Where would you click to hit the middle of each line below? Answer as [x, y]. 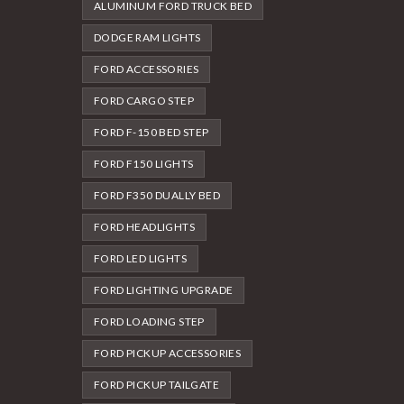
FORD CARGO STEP [144, 101]
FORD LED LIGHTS [140, 258]
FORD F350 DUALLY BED [157, 195]
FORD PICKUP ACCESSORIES [168, 353]
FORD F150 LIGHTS [144, 164]
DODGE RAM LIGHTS [147, 37]
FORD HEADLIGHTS [144, 227]
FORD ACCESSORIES [147, 69]
